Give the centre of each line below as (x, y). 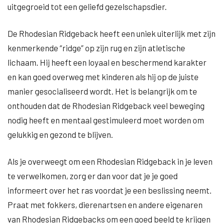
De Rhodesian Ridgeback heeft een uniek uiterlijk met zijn (111, 33)
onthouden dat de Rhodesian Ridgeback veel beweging (106, 106)
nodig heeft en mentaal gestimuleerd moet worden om (106, 120)
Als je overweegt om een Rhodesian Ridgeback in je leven (110, 161)
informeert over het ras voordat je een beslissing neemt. (110, 190)
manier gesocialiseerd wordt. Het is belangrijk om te (102, 91)
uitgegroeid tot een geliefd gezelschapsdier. (87, 6)
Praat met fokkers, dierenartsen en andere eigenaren (105, 205)
